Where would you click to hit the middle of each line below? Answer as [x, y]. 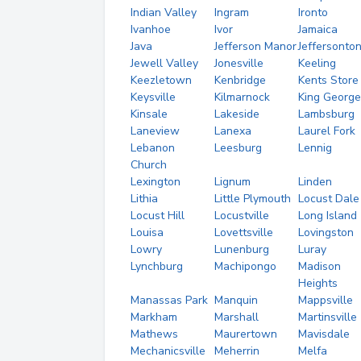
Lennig [315, 148]
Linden [315, 182]
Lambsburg [326, 114]
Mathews [154, 334]
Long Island [327, 216]
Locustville [241, 216]
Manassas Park [169, 300]
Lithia [144, 199]
